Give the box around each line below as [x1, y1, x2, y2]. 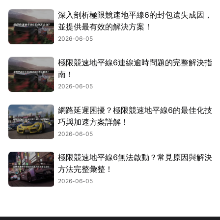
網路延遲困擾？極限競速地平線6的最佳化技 [58, 105, 212, 115]
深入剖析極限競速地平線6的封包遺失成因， [58, 10, 212, 20]
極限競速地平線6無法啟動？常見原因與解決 [58, 152, 212, 163]
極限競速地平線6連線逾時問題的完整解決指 [58, 57, 212, 67]
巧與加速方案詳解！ [58, 116, 129, 127]
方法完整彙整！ [58, 164, 113, 174]
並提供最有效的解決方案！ [58, 22, 152, 32]
